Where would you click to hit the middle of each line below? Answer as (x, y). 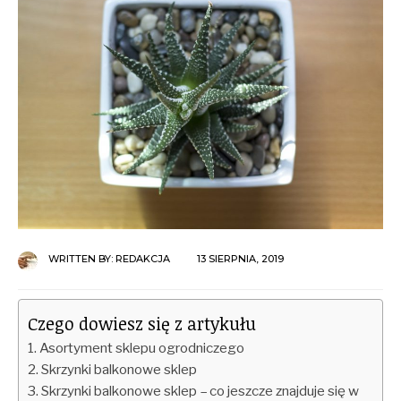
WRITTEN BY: (82, 259)
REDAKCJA (143, 259)
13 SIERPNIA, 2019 (240, 259)
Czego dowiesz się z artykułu (142, 324)
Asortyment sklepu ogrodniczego (142, 348)
